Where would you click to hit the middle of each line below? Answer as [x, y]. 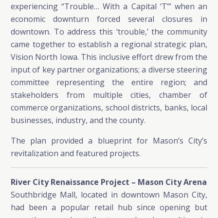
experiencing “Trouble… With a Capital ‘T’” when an [109, 6]
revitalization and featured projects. [76, 153]
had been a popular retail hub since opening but [109, 207]
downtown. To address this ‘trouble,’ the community [109, 32]
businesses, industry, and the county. [78, 120]
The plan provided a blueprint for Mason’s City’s [109, 141]
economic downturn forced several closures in [109, 19]
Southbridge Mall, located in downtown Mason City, [109, 195]
